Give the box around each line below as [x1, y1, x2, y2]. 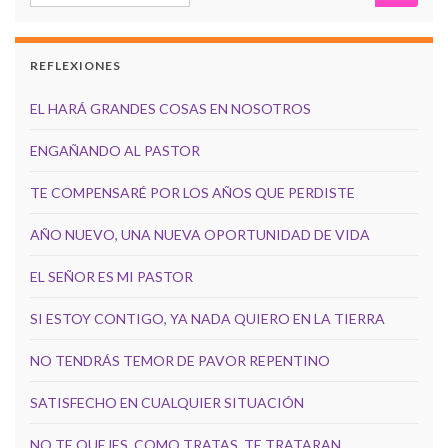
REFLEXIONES [30, 58, 121, 74]
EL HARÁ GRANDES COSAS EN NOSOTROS [30, 100, 311, 118]
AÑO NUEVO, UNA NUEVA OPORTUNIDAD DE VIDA [30, 226, 370, 244]
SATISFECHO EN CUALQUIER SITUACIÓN [30, 394, 304, 412]
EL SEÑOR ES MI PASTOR [30, 268, 193, 286]
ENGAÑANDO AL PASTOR [30, 142, 200, 160]
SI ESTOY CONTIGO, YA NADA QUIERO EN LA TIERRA [30, 310, 385, 328]
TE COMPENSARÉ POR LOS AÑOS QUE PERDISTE [30, 184, 355, 202]
